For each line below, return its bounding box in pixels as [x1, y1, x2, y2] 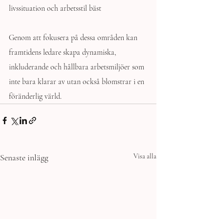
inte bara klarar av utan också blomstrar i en [9, 77, 146, 87]
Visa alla [133, 152, 156, 160]
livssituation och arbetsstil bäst [9, 3, 103, 13]
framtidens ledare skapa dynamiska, [9, 47, 118, 57]
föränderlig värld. [9, 91, 64, 101]
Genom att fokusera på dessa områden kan [9, 33, 139, 43]
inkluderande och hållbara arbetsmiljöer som [9, 62, 146, 72]
